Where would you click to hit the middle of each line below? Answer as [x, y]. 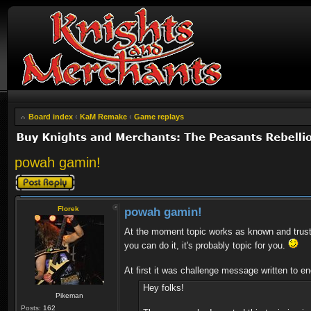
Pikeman [69, 295]
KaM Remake [103, 117]
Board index [51, 117]
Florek [68, 209]
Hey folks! [163, 288]
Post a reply [35, 178]
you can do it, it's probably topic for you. [206, 245]
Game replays [159, 117]
